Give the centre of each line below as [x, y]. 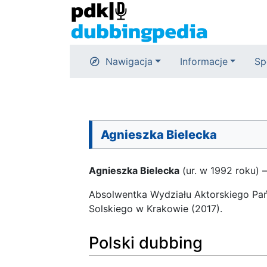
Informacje [204, 61]
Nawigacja [129, 61]
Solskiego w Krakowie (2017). [156, 209]
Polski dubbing [146, 243]
